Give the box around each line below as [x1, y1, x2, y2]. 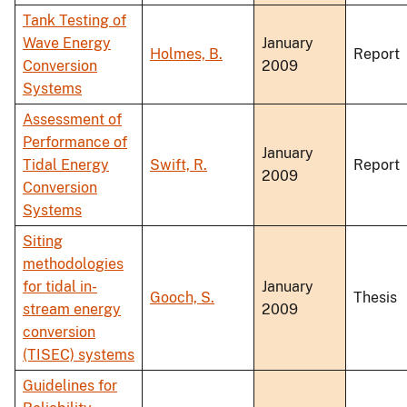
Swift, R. [150, 156, 207, 174]
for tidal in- [23, 278, 97, 296]
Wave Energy [23, 35, 111, 53]
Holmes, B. [150, 45, 223, 64]
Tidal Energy [23, 156, 109, 174]
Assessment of [23, 111, 122, 129]
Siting [23, 233, 63, 251]
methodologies [23, 255, 124, 273]
